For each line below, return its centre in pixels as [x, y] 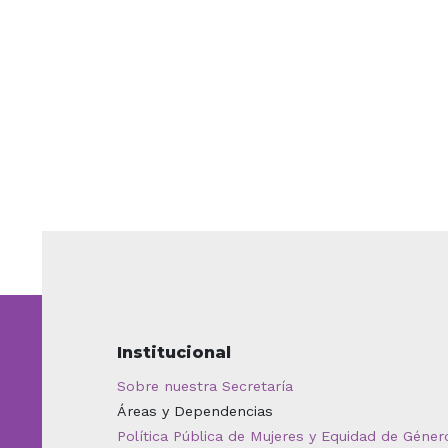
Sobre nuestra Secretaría [205, 385]
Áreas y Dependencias [195, 410]
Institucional [174, 352]
